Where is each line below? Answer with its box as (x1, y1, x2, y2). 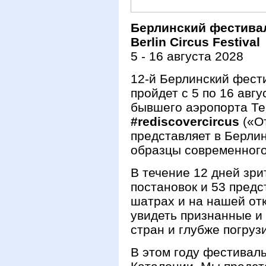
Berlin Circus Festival (131, 35, 260, 49)
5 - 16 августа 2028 (131, 49, 243, 63)
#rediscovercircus (131, 115, 239, 128)
